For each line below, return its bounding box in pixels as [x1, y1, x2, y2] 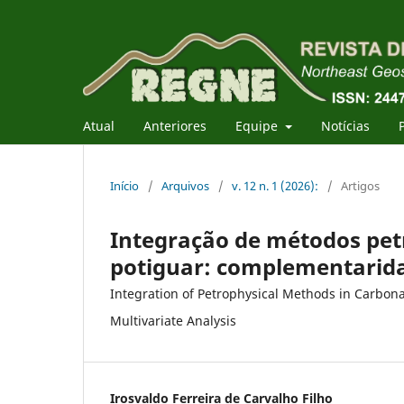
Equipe [235, 116, 281, 134]
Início [110, 177, 139, 194]
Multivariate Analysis [110, 311, 236, 329]
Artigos [341, 177, 380, 194]
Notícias [320, 116, 370, 134]
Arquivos [161, 177, 209, 194]
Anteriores [143, 116, 207, 134]
